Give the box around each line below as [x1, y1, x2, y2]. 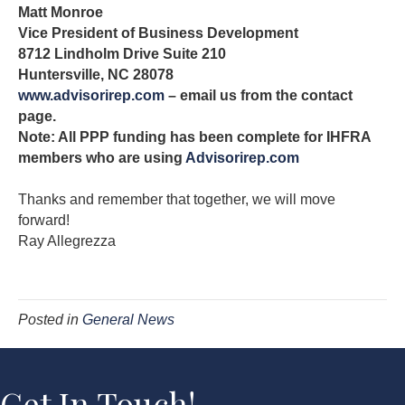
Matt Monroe [18, 5, 103, 21]
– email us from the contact [165, 88, 353, 104]
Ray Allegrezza [18, 233, 116, 250]
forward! [18, 212, 70, 229]
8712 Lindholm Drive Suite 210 [18, 46, 226, 62]
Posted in [18, 312, 82, 328]
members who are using [18, 150, 185, 166]
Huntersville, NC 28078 [18, 67, 174, 83]
